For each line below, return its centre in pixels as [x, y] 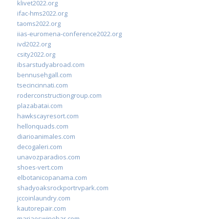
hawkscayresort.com [48, 116]
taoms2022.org [39, 23]
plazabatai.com [40, 105]
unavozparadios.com [49, 157]
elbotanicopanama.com [52, 177]
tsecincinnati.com [43, 85]
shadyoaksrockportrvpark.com [63, 187]
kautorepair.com [42, 208]
